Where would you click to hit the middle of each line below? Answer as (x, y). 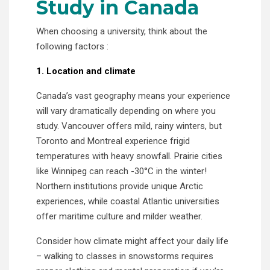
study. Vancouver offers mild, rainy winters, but (129, 126)
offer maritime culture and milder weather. (119, 216)
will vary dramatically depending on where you (126, 111)
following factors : (72, 46)
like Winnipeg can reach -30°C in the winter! (121, 171)
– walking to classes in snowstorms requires (125, 256)
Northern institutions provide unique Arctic (120, 186)
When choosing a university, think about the (122, 31)
